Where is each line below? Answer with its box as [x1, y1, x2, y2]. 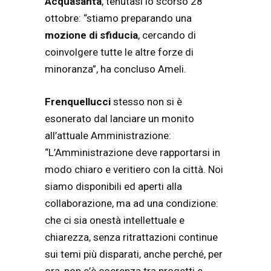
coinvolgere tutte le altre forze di [45, 46, 194, 59]
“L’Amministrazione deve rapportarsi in [45, 146, 220, 158]
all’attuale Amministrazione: [45, 129, 171, 142]
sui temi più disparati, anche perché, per [45, 247, 223, 260]
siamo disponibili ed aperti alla [45, 180, 182, 192]
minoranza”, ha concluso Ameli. [45, 63, 186, 76]
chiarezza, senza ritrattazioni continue [45, 230, 218, 243]
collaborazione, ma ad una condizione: [45, 197, 218, 209]
